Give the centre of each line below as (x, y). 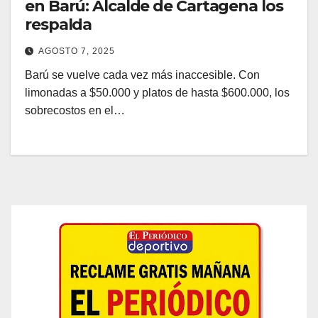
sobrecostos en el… (75, 111)
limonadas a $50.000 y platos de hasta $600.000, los (157, 93)
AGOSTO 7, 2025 (77, 51)
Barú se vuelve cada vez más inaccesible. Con (142, 75)
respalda (59, 25)
